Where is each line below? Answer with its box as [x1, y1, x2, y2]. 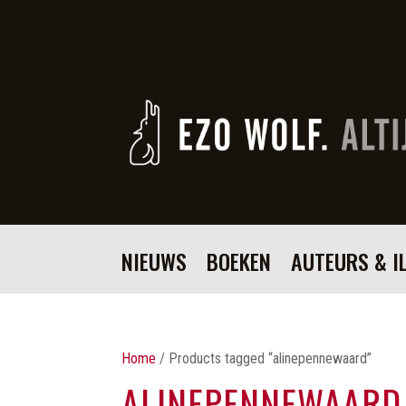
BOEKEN [207, 244, 272, 277]
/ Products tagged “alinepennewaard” [156, 349, 372, 367]
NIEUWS [121, 244, 188, 277]
